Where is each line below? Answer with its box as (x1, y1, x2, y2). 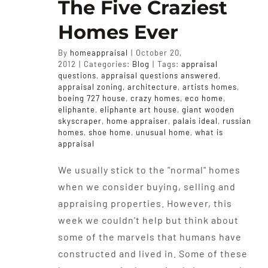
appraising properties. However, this (57, 197, 232, 209)
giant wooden (181, 105, 234, 114)
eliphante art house (99, 105, 177, 114)
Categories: (83, 59, 132, 69)
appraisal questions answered (100, 71, 218, 80)
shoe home (88, 127, 131, 137)
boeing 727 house (57, 93, 126, 103)
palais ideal (172, 116, 218, 126)
